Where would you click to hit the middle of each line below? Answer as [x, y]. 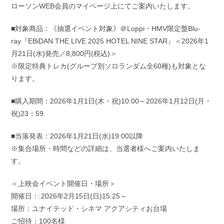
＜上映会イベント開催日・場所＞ [64, 184]
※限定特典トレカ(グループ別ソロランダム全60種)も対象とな [109, 66]
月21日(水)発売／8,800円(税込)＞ [64, 54]
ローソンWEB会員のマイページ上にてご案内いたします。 [103, 6]
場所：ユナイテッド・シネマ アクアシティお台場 [89, 209]
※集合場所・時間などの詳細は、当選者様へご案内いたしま [106, 149]
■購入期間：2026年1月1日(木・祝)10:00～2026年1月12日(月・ [111, 101]
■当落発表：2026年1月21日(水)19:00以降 [77, 136]
